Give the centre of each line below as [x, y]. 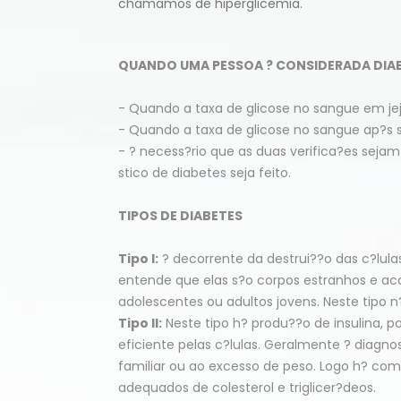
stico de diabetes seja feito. [205, 173]
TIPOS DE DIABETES [180, 216]
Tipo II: [140, 323]
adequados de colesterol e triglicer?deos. [247, 388]
